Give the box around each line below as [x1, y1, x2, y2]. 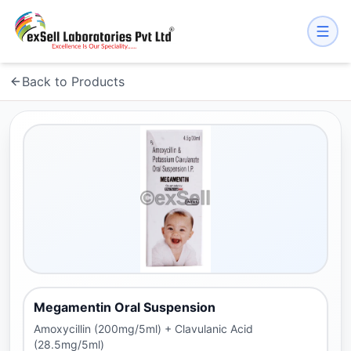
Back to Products [22, 74, 125, 89]
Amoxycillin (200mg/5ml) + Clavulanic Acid [34, 322, 253, 335]
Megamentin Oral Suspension [34, 299, 215, 315]
